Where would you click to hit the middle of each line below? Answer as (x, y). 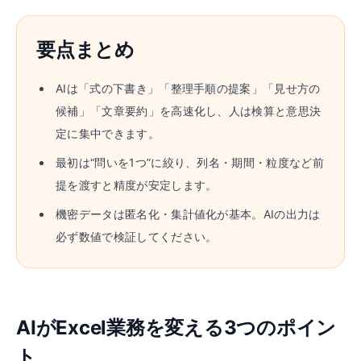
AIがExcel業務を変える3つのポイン (176, 328)
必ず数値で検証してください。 (137, 237)
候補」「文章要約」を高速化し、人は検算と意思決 (189, 111)
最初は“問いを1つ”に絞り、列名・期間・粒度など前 (190, 162)
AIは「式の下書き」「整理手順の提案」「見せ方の (188, 88)
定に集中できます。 (108, 133)
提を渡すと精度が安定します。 (137, 185)
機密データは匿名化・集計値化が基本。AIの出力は (188, 214)
